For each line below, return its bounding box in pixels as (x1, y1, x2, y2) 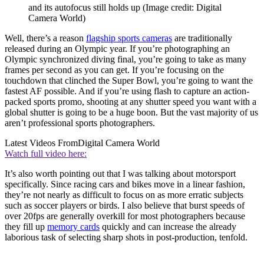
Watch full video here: (5, 148, 87, 159)
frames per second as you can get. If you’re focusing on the (5, 64, 224, 75)
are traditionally (172, 32, 232, 43)
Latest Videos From (5, 137, 78, 148)
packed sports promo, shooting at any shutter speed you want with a (5, 96, 256, 107)
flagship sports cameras (86, 32, 172, 43)
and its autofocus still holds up (28, 2, 143, 12)
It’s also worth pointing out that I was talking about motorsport (5, 168, 236, 179)
